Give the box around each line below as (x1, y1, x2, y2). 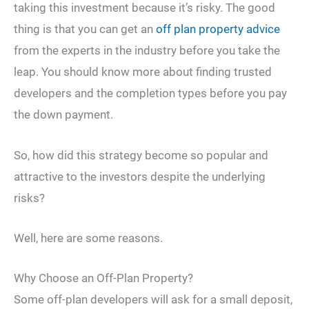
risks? (14, 190, 45, 205)
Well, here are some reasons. (14, 230, 163, 245)
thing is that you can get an (14, 22, 156, 37)
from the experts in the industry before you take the (14, 43, 280, 58)
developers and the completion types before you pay (14, 86, 287, 101)
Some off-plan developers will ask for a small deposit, (14, 292, 292, 306)
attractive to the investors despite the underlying (14, 169, 266, 183)
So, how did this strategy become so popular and (14, 148, 268, 162)
